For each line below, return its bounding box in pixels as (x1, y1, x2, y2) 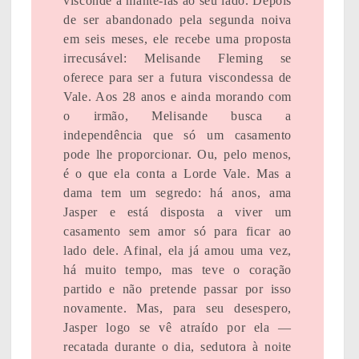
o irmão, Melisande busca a (63, 109, 292, 123)
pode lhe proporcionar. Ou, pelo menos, (63, 147, 292, 162)
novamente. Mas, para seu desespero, (63, 301, 292, 316)
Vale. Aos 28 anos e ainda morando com (63, 90, 292, 104)
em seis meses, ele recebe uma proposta (63, 32, 292, 46)
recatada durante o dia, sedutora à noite (63, 340, 292, 354)
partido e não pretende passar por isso (63, 282, 292, 296)
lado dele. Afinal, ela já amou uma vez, (63, 244, 292, 258)
